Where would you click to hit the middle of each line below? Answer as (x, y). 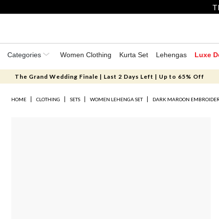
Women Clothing (86, 55)
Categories (25, 55)
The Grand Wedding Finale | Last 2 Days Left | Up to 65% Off (109, 77)
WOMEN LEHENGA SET (117, 99)
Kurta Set (134, 55)
